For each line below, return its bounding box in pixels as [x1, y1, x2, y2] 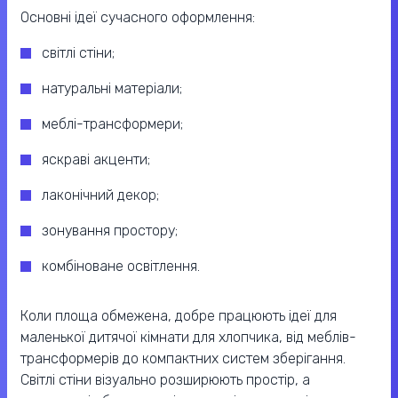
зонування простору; [42, 221, 178, 239]
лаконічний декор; [42, 186, 159, 203]
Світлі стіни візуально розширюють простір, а [20, 370, 310, 388]
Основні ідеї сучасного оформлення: [20, 8, 255, 26]
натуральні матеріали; [42, 79, 182, 97]
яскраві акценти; [42, 150, 150, 168]
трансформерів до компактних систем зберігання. [20, 349, 346, 367]
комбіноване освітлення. [42, 257, 200, 275]
